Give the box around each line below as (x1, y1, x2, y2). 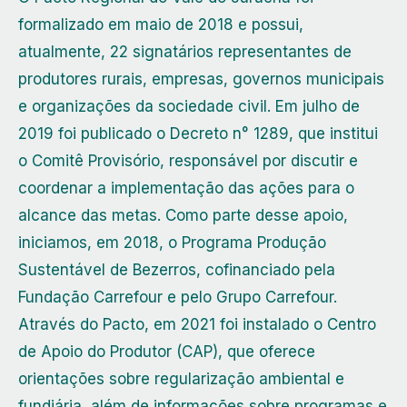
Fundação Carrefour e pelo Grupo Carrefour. (18, 288, 337, 307)
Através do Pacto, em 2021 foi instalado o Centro (18, 315, 376, 334)
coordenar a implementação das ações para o (18, 179, 354, 198)
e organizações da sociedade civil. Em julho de (18, 97, 360, 116)
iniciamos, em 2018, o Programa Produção (18, 233, 326, 253)
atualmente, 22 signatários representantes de (18, 43, 352, 62)
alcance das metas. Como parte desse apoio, (18, 206, 348, 225)
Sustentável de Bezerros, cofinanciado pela (18, 261, 335, 280)
